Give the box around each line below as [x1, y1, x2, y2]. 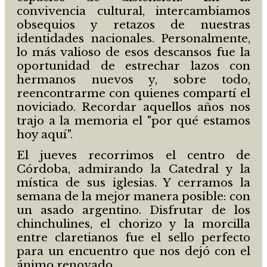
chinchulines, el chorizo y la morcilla [17, 216, 250, 231]
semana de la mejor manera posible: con [17, 189, 250, 203]
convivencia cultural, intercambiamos [17, 4, 250, 18]
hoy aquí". [17, 127, 73, 141]
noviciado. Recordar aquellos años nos [17, 100, 250, 114]
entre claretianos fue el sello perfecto [17, 230, 250, 244]
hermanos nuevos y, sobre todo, [17, 72, 250, 86]
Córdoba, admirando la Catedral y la [17, 162, 250, 176]
